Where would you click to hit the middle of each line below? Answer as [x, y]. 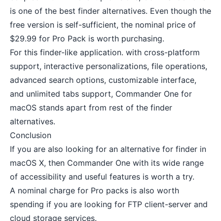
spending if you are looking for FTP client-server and [109, 204]
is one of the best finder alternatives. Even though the [110, 11]
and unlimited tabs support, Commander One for [101, 94]
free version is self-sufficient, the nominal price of [103, 25]
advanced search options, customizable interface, [103, 80]
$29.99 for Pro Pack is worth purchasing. [87, 39]
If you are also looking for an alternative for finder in [108, 149]
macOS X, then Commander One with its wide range [107, 163]
